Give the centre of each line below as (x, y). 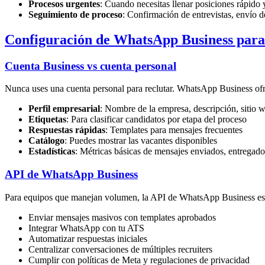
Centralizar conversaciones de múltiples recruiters (120, 249)
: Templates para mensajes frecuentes (174, 130)
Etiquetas (47, 119)
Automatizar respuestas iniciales (88, 238)
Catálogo (46, 141)
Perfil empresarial (64, 109)
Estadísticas (52, 151)
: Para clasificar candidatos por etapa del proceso (156, 119)
